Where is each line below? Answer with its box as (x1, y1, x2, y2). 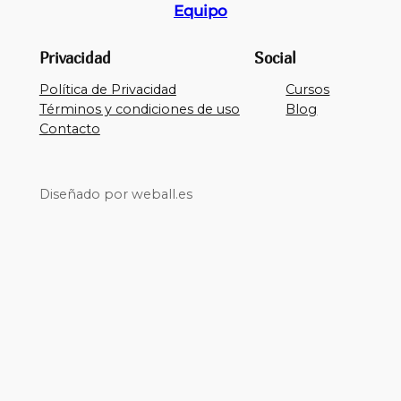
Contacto (38, 121, 100, 138)
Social (253, 49, 296, 68)
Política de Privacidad (38, 81, 176, 98)
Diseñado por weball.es (38, 185, 192, 202)
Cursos (286, 81, 330, 98)
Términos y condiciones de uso (38, 101, 240, 118)
